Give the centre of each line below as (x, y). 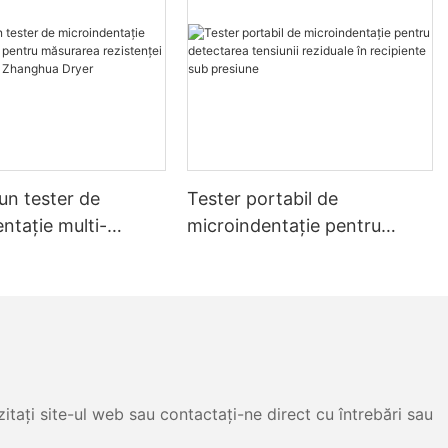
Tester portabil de (263, 198)
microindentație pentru (284, 225)
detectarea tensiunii (271, 252)
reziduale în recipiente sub (297, 279)
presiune (223, 306)
